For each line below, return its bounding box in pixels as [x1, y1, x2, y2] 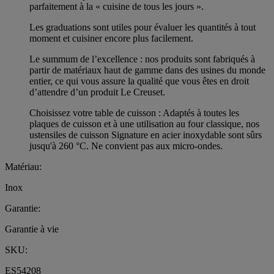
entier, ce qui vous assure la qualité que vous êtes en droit [29, 76, 249, 87]
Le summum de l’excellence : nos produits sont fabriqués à [29, 54, 255, 65]
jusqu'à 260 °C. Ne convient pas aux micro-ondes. [29, 141, 223, 152]
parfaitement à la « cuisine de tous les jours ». [29, 1, 204, 12]
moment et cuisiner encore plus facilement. [29, 33, 193, 44]
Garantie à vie [5, 224, 59, 235]
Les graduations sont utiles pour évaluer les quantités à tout [29, 22, 256, 33]
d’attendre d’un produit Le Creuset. [29, 87, 165, 98]
